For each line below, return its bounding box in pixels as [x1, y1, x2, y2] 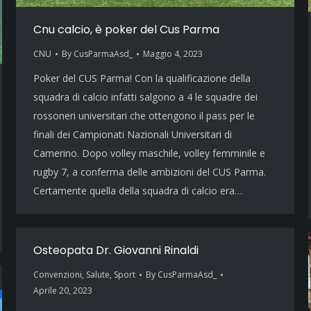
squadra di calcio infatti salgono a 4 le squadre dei [33, 90, 258, 104]
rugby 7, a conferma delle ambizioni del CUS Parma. [33, 165, 266, 179]
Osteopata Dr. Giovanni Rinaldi [33, 242, 199, 258]
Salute [86, 269, 110, 280]
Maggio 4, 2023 [143, 48, 203, 60]
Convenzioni [33, 269, 82, 280]
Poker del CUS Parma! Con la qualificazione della [33, 72, 251, 85]
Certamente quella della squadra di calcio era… [33, 184, 242, 198]
